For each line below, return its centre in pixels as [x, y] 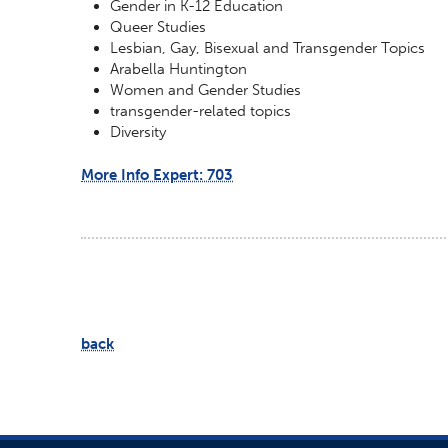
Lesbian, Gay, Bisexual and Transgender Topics [268, 48]
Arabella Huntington [179, 69]
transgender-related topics [201, 111]
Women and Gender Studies [206, 90]
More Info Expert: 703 [157, 175]
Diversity [138, 132]
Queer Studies [158, 27]
